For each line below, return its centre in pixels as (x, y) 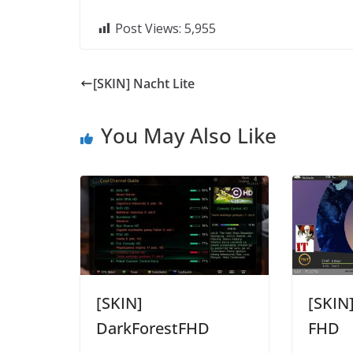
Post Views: (148, 29)
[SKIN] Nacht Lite (144, 84)
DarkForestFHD (153, 328)
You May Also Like (189, 136)
